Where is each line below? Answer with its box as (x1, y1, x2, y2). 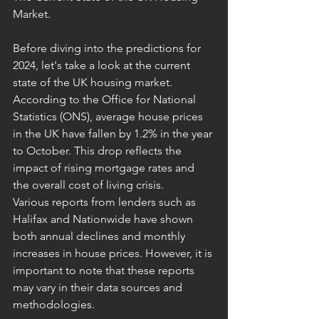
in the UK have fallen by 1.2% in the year (13, 126, 215, 140)
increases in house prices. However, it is (13, 246, 215, 260)
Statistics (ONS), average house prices (13, 109, 206, 123)
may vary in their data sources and (13, 280, 185, 294)
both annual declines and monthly (13, 229, 188, 243)
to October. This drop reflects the (13, 143, 184, 157)
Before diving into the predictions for (13, 41, 204, 55)
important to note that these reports (13, 263, 197, 277)
